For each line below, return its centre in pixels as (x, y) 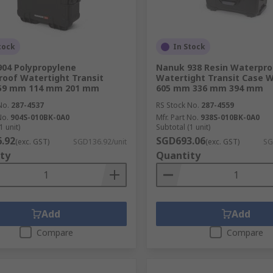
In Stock (189, 47)
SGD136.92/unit (100, 142)
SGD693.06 (180, 141)
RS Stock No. (177, 105)
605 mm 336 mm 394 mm (209, 88)
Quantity (178, 155)
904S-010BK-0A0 (40, 117)
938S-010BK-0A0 (230, 117)
